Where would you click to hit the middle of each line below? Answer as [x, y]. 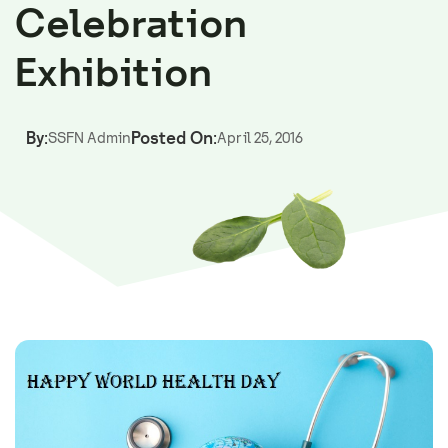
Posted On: [174, 138]
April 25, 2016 [260, 138]
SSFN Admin [89, 138]
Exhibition [113, 71]
